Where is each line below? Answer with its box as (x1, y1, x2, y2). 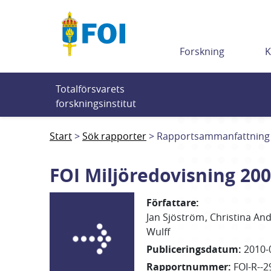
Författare (146, 196, 196, 209)
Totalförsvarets (56, 82, 125, 96)
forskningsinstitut (56, 97, 136, 110)
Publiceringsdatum (146, 243, 238, 256)
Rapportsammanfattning (157, 129, 270, 143)
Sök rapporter (82, 129, 146, 143)
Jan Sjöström (146, 211, 204, 224)
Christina (209, 211, 251, 224)
